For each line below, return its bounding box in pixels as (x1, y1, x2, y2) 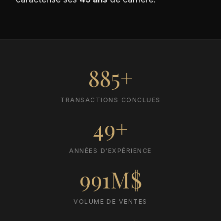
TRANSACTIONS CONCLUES (60, 96, 161, 104)
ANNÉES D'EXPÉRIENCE (69, 147, 152, 155)
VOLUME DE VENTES (74, 198, 147, 206)
